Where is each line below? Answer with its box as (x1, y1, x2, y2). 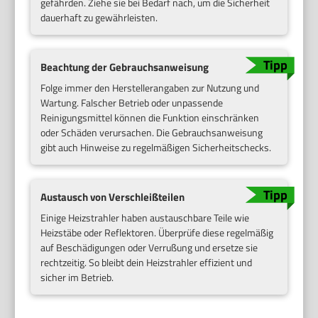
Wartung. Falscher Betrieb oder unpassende (40, 94, 224, 110)
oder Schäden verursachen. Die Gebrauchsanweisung (40, 124, 263, 140)
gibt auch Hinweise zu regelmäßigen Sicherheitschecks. (40, 139, 272, 155)
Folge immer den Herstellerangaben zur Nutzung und (40, 79, 260, 95)
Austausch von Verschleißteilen (40, 188, 185, 205)
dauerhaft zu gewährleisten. (40, 10, 158, 26)
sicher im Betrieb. (40, 269, 114, 285)
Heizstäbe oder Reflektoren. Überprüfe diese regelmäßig (40, 224, 274, 240)
